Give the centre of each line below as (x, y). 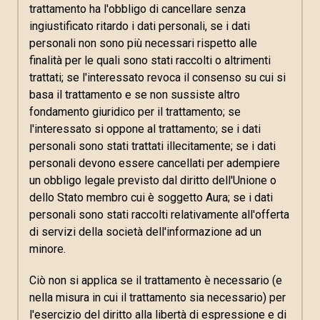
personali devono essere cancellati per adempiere (155, 163)
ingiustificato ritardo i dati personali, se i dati (140, 26)
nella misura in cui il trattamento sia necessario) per (157, 297)
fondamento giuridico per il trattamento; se (135, 112)
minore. (47, 249)
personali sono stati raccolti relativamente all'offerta (159, 215)
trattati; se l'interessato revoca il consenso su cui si (157, 77)
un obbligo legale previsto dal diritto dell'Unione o (153, 180)
